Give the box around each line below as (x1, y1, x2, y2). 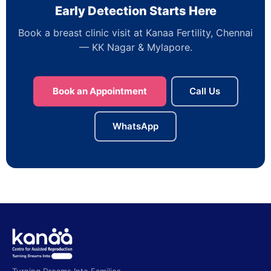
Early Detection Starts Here (54, 3, 217, 18)
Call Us (189, 85, 220, 97)
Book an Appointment (52, 85, 147, 97)
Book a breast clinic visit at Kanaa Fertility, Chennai (18, 26, 253, 39)
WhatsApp (113, 120, 158, 132)
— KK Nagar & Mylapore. (79, 41, 192, 53)
